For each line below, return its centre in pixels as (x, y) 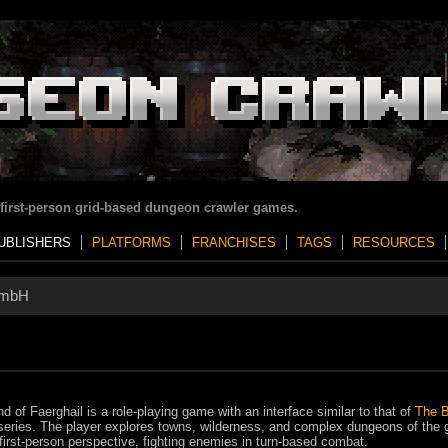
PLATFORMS (131, 242)
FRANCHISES (234, 242)
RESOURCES (394, 242)
